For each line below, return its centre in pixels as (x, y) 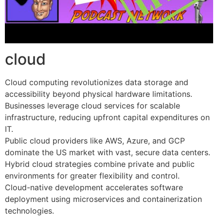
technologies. (29, 211)
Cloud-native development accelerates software (94, 188)
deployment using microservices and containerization (103, 199)
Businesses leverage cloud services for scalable (92, 106)
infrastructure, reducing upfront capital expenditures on (107, 118)
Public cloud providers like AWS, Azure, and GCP (95, 141)
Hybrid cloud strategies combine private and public (100, 164)
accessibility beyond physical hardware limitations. (99, 94)
